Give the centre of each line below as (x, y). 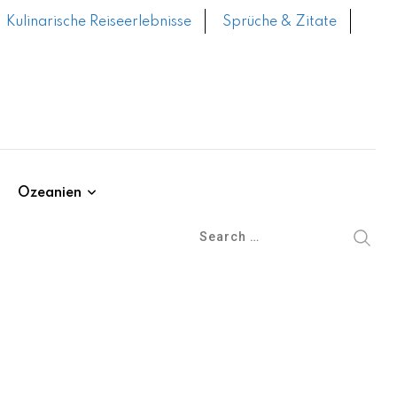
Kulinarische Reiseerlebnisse (99, 22)
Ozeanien (50, 193)
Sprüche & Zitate (280, 22)
